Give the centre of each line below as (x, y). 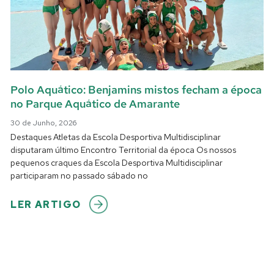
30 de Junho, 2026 (44, 123)
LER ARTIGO (46, 204)
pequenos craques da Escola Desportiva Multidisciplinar (117, 162)
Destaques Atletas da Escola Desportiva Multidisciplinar (116, 137)
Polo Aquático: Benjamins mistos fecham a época (136, 89)
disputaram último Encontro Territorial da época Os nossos (124, 150)
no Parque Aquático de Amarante (95, 103)
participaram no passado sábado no (80, 175)
